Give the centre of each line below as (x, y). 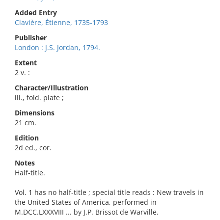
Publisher (31, 38)
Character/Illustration (52, 88)
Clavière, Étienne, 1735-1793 (61, 22)
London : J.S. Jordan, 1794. (57, 47)
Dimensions (35, 113)
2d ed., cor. (33, 148)
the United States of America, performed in (86, 202)
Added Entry (36, 13)
